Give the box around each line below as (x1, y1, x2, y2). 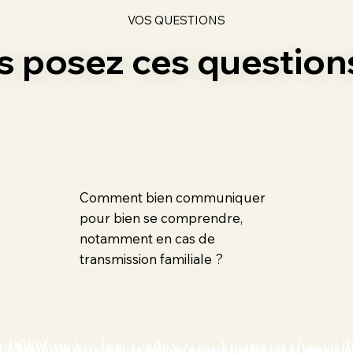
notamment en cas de (79, 230, 215, 247)
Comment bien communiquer (79, 189, 266, 206)
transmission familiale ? (79, 251, 223, 268)
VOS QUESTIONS (127, 12, 225, 28)
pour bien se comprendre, (79, 210, 243, 227)
